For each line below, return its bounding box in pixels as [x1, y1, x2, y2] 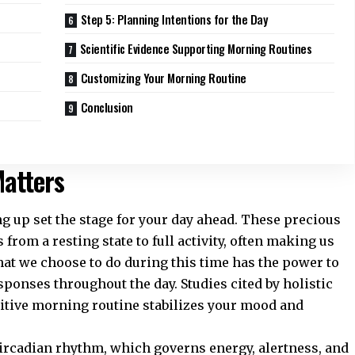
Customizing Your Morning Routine [80, 69, 246, 87]
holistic [283, 275, 334, 292]
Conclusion [80, 98, 133, 116]
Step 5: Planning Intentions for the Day [80, 10, 268, 29]
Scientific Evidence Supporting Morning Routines [79, 40, 312, 58]
